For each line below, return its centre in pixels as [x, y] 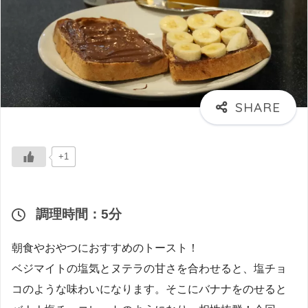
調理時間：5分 [78, 214]
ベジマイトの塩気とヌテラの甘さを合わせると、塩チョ [149, 269]
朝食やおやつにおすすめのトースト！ [105, 248]
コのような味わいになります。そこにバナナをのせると [149, 289]
